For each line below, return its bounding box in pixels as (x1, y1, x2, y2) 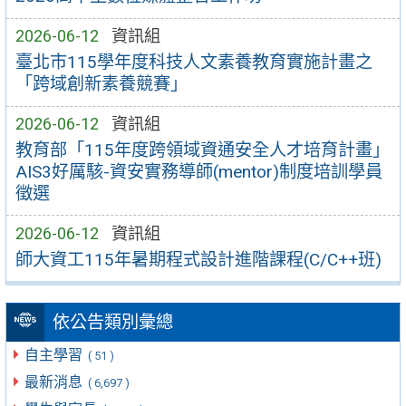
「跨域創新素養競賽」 (14, 73, 188, 95)
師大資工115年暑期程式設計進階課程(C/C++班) (14, 248, 382, 270)
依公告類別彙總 (52, 312, 173, 333)
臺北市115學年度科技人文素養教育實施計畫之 (14, 52, 372, 73)
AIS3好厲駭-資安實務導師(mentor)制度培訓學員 (14, 160, 382, 182)
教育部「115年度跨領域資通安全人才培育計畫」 (14, 139, 390, 160)
